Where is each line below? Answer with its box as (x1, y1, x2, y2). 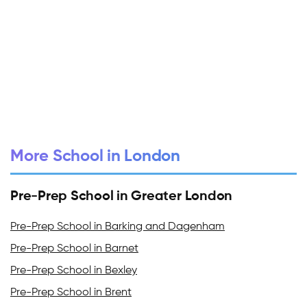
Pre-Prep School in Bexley (10, 265, 137, 276)
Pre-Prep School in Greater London (10, 189, 233, 204)
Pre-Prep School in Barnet (10, 243, 138, 254)
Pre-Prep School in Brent (10, 286, 132, 298)
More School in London (10, 147, 180, 164)
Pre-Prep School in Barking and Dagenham (10, 221, 225, 232)
